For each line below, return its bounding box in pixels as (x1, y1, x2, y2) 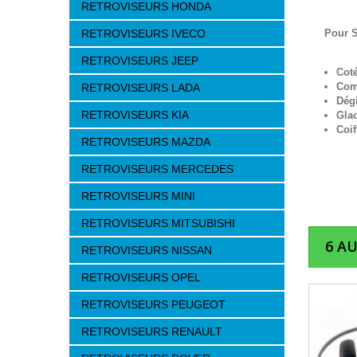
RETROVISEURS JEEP (81, 54, 198, 67)
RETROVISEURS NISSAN (81, 244, 212, 257)
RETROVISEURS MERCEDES (81, 163, 233, 175)
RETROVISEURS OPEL (81, 271, 201, 284)
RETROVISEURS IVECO (81, 27, 206, 40)
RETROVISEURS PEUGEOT (81, 298, 226, 311)
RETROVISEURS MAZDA (81, 135, 210, 148)
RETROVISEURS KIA (81, 108, 189, 121)
